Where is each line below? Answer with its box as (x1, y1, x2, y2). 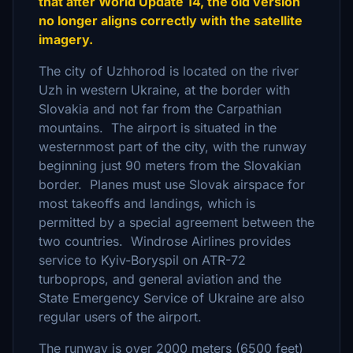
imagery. (39, 32, 93, 47)
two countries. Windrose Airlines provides (39, 233, 291, 249)
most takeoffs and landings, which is (39, 195, 255, 211)
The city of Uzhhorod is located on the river (39, 63, 299, 79)
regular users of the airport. (39, 309, 202, 325)
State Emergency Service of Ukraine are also (39, 290, 305, 306)
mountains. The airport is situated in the (39, 120, 277, 136)
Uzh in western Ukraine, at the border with (39, 82, 290, 98)
